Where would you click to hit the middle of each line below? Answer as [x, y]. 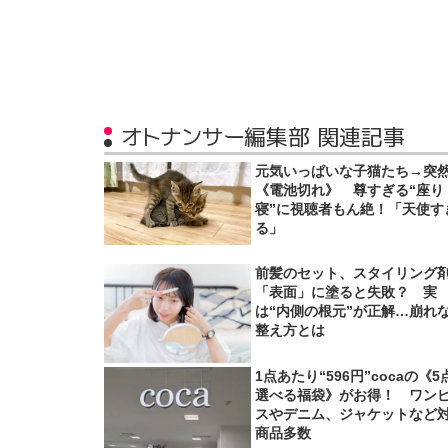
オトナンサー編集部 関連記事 [263, 137]
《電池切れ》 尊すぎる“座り [350, 190]
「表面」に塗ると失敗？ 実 [346, 292]
